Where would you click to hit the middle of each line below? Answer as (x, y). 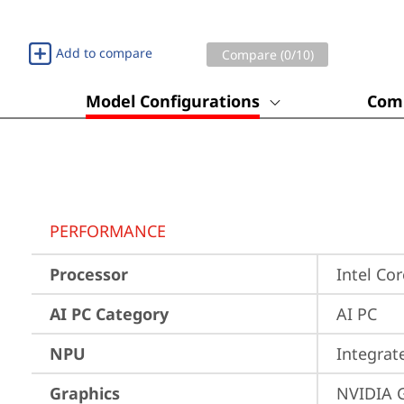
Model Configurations (173, 101)
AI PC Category (109, 314)
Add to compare (104, 53)
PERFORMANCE (108, 231)
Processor (89, 274)
